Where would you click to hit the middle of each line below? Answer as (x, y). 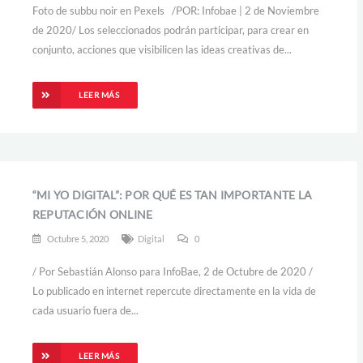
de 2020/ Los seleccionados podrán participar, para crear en (170, 30)
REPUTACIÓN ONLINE (92, 214)
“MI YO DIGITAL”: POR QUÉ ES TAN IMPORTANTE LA (172, 195)
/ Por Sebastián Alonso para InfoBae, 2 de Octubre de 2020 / (175, 271)
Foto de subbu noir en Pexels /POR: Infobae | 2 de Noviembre (175, 11)
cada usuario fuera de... (85, 310)
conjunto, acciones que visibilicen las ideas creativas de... (162, 49)
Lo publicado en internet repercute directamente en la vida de (174, 291)
